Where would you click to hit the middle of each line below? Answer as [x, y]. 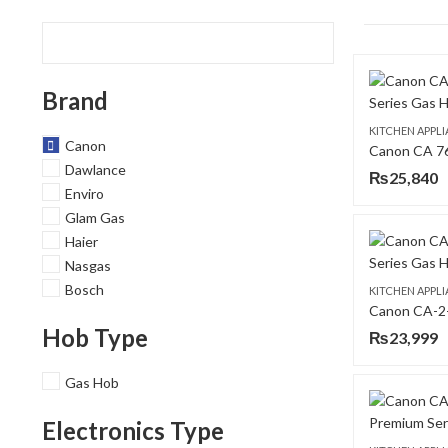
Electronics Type [132, 431]
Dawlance [95, 169]
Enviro [84, 193]
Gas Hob [91, 382]
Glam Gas [94, 217]
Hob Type [94, 338]
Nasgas [87, 265]
